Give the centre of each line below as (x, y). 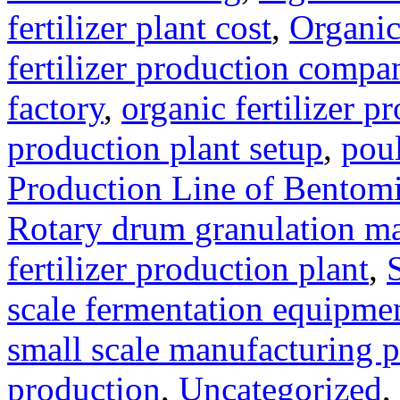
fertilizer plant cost (139, 28)
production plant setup (165, 148)
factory (55, 108)
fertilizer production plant (188, 269)
